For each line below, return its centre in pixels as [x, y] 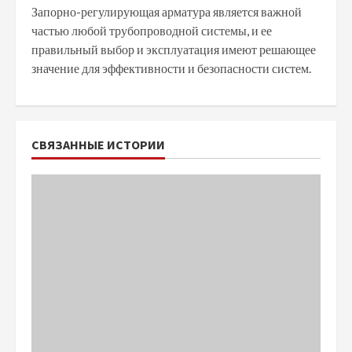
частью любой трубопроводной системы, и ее [152, 30]
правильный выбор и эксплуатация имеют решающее [174, 49]
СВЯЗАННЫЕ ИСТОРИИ [98, 144]
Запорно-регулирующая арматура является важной [167, 11]
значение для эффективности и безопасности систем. [171, 68]
